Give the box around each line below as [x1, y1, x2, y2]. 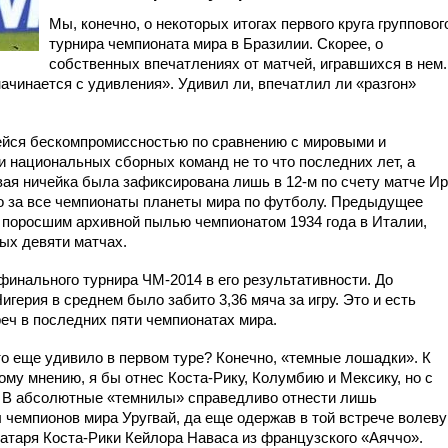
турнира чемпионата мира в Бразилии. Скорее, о [49, 35, 383, 52]
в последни [17, 311, 99, 328]
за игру [285, 291, 335, 308]
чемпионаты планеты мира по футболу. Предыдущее [55, 193, 423, 210]
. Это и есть [335, 291, 416, 308]
